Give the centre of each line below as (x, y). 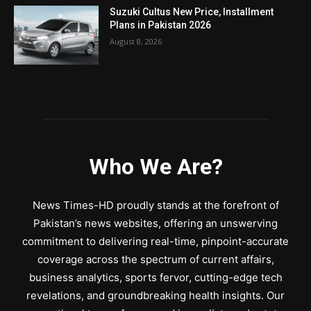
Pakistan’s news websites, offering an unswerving (155, 224)
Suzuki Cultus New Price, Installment (192, 11)
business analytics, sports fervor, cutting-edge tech (155, 278)
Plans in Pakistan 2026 (161, 25)
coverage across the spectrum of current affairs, (155, 260)
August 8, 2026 (136, 41)
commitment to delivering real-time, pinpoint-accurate (155, 242)
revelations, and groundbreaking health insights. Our (155, 296)
